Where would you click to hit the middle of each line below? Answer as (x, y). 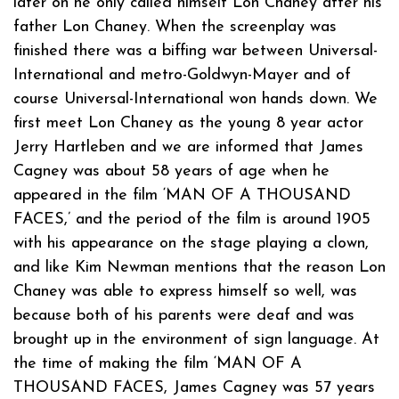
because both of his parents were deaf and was (184, 315)
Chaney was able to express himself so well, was (185, 291)
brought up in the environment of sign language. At (196, 339)
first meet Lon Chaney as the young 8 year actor (188, 123)
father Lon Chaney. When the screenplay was (175, 27)
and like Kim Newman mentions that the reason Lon (199, 267)
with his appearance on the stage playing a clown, (191, 243)
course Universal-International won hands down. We (195, 99)
